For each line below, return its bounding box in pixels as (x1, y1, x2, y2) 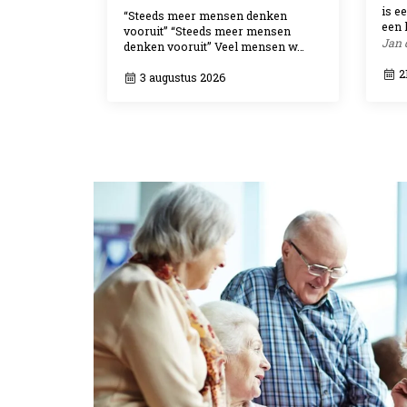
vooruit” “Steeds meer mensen (123, 24, 291, 39)
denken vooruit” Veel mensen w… (123, 39, 304, 55)
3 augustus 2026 (137, 70, 227, 85)
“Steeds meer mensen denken (123, 8, 287, 24)
